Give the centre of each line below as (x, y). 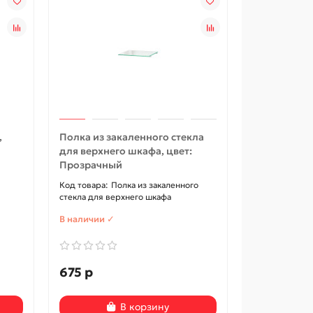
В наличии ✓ (87, 219)
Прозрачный (91, 165)
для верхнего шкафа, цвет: (126, 151)
